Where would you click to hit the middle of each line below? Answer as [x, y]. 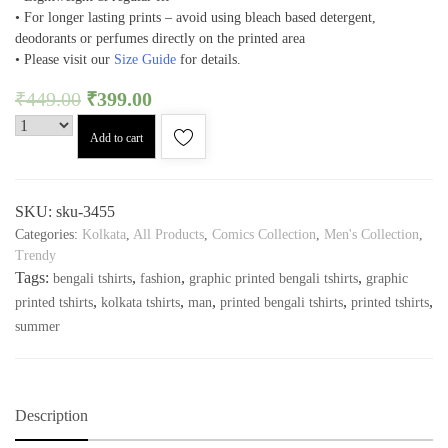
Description [51, 416]
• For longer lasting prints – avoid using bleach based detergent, [195, 18]
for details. [208, 60]
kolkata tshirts [140, 303]
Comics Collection [264, 235]
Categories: [48, 235]
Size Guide [145, 60]
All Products [168, 235]
